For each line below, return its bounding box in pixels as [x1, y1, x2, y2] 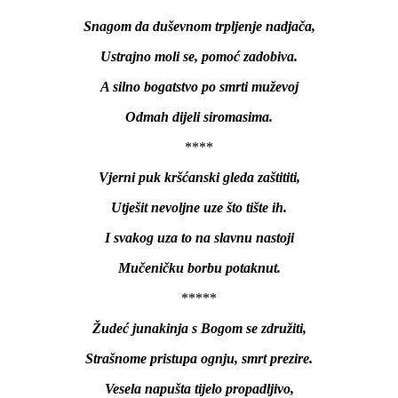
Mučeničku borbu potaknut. [117, 259, 281, 275]
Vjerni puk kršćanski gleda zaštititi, [98, 169, 300, 185]
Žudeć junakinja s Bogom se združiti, [92, 320, 306, 336]
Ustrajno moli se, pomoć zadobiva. [100, 48, 298, 64]
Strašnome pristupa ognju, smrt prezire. [85, 350, 313, 366]
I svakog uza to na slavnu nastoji [104, 229, 294, 245]
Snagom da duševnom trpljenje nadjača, [83, 18, 315, 34]
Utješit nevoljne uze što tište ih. [111, 199, 287, 215]
